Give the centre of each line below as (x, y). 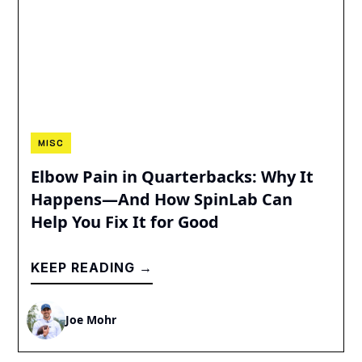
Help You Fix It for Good (125, 221)
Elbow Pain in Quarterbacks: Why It (173, 176)
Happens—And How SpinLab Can (162, 199)
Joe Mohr (91, 320)
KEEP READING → (92, 267)
